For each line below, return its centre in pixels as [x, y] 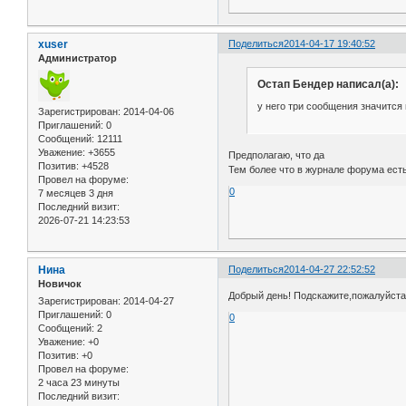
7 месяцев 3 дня [76, 193]
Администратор [77, 58]
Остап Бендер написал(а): [328, 85]
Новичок [60, 283]
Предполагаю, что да [277, 155]
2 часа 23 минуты [79, 382]
